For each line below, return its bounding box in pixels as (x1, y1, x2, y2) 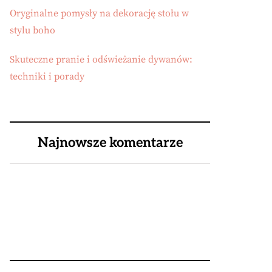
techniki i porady (10, 70, 84, 83)
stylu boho (10, 24, 55, 36)
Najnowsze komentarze (37, 135, 183, 151)
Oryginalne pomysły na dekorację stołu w (10, 7, 189, 19)
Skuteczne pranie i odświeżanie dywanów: (10, 53, 192, 66)
